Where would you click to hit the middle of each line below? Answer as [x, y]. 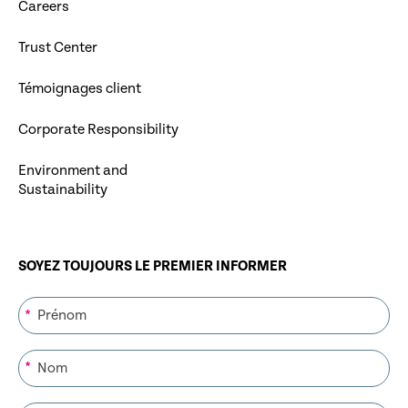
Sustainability [63, 189]
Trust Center [58, 47]
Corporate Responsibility [98, 129]
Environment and [73, 170]
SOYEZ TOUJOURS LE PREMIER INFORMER [153, 266]
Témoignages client [80, 88]
